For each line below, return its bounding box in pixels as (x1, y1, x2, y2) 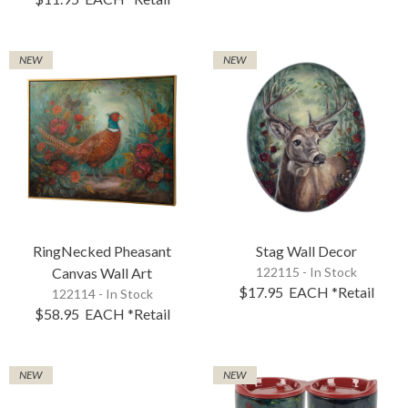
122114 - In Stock (51, 285, 153, 301)
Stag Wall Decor (255, 241, 357, 260)
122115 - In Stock (255, 263, 357, 280)
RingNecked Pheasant (33, 241, 171, 260)
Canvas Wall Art (52, 263, 152, 281)
